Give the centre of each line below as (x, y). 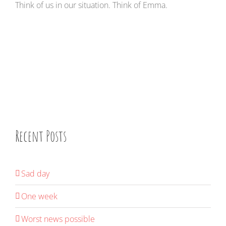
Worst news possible (58, 219)
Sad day (35, 174)
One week (39, 196)
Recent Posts (41, 136)
